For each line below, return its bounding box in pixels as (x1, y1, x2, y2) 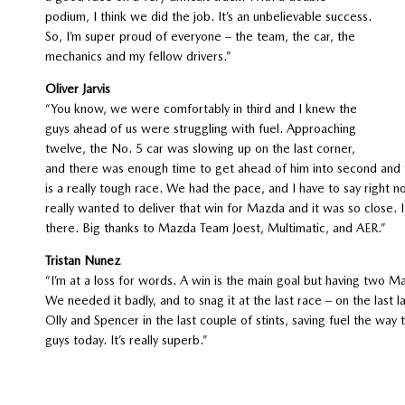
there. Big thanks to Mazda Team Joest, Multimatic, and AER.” (44, 220, 386, 235)
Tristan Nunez (44, 252, 120, 268)
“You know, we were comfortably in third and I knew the (44, 100, 357, 116)
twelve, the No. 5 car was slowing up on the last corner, (44, 140, 355, 155)
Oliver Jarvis (44, 80, 110, 96)
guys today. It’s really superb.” (44, 332, 208, 347)
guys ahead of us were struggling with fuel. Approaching (44, 120, 356, 136)
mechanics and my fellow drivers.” (44, 48, 231, 63)
